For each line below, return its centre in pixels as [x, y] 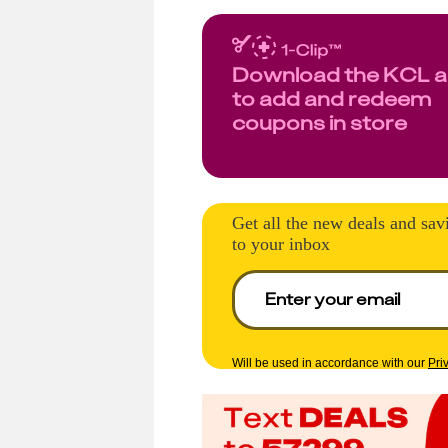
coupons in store [319, 122]
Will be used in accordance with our [328, 362]
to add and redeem [331, 98]
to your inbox [281, 244]
